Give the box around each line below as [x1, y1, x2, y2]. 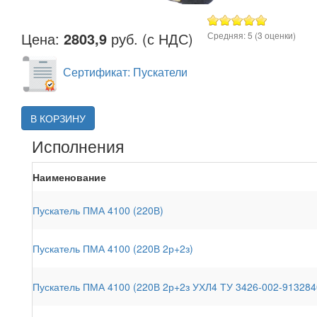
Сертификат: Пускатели [63, 64, 188, 81]
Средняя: [207, 28, 248, 41]
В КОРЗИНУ [30, 110, 86, 125]
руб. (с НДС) [107, 28, 193, 49]
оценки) [263, 28, 296, 41]
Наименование [33, 169, 106, 184]
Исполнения [32, 133, 124, 158]
